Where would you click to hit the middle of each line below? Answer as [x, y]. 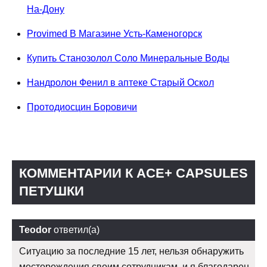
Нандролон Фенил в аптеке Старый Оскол [120, 82]
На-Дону [46, 9]
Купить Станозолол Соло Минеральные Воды [128, 58]
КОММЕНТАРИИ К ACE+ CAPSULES [133, 173]
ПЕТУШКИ [52, 191]
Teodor [35, 229]
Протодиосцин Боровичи [82, 107]
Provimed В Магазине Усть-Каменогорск [114, 33]
